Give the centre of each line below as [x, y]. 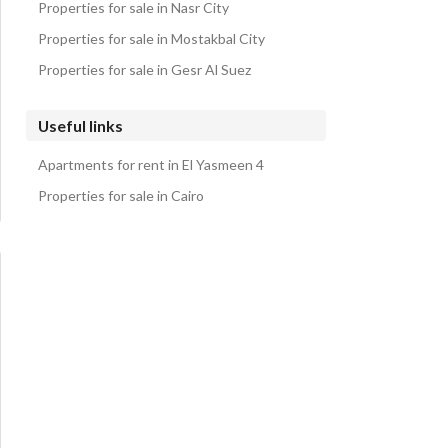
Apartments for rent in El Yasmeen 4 [151, 164]
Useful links [80, 125]
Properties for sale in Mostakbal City [151, 38]
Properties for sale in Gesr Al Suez [144, 69]
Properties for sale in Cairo [121, 195]
